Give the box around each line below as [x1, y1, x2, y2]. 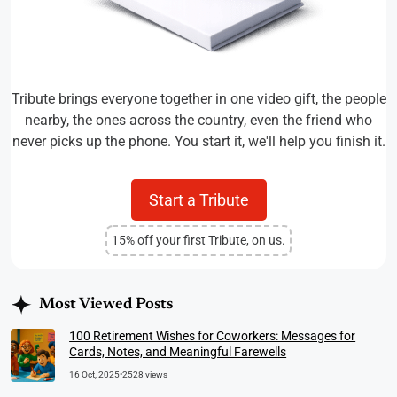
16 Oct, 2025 [69, 370, 121, 380]
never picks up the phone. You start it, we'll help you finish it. [12, 132, 385, 150]
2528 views [122, 370, 168, 380]
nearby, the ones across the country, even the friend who [25, 111, 372, 128]
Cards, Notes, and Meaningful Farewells [69, 345, 287, 360]
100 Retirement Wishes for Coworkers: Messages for [69, 329, 356, 344]
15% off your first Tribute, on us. [112, 232, 285, 247]
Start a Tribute [148, 190, 249, 209]
